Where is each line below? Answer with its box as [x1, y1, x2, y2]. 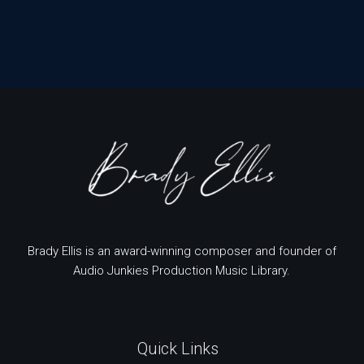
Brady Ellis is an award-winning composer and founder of [27, 243, 336, 258]
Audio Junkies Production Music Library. [73, 262, 291, 278]
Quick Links [136, 338, 219, 358]
